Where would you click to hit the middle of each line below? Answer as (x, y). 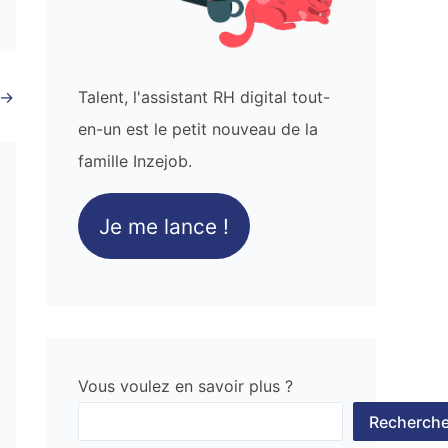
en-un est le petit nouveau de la (198, 129)
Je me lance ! (163, 226)
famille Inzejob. (135, 161)
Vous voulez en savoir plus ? (185, 386)
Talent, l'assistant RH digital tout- (204, 97)
